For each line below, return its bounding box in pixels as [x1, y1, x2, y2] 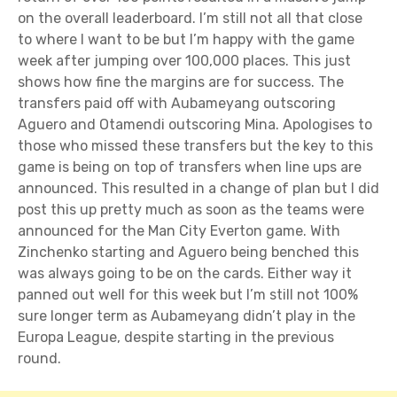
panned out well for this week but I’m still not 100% [18, 286, 358, 304]
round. [18, 350, 61, 368]
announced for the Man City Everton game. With [18, 222, 340, 240]
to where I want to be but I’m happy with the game [18, 31, 354, 49]
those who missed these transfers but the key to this [18, 137, 373, 155]
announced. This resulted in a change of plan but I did [18, 180, 379, 198]
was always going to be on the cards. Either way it [18, 265, 352, 283]
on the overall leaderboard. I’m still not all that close [18, 10, 362, 27]
